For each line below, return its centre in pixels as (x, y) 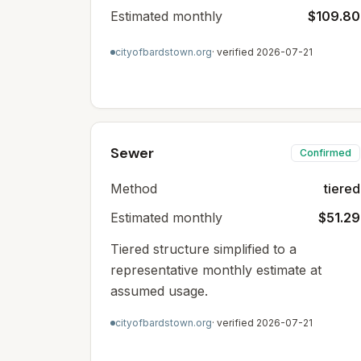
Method (134, 189)
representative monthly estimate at (216, 270)
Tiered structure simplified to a (203, 249)
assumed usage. (159, 291)
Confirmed (326, 153)
